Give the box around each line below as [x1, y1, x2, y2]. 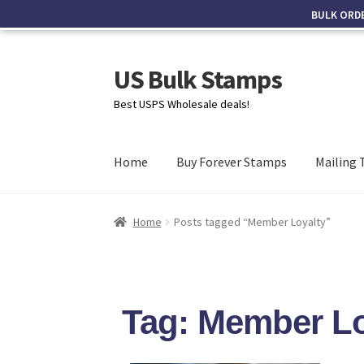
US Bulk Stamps [114, 63, 283, 96]
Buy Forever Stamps [176, 154, 288, 171]
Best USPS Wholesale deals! [114, 96, 250, 111]
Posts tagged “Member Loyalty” [173, 214, 331, 229]
